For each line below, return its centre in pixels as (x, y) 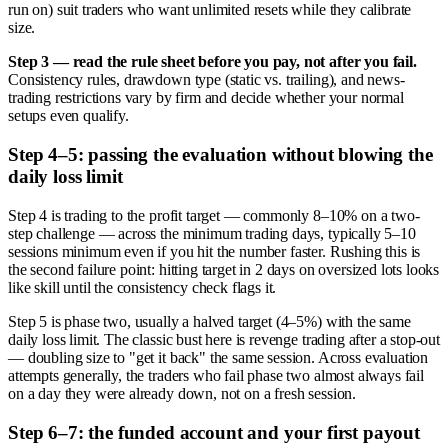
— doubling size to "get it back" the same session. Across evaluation (218, 357)
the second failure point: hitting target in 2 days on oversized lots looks (224, 269)
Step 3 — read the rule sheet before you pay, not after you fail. (212, 62)
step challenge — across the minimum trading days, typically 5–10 (212, 233)
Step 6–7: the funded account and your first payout (214, 432)
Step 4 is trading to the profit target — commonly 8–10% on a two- (214, 215)
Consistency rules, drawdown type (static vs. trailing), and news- (206, 80)
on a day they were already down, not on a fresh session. (182, 393)
